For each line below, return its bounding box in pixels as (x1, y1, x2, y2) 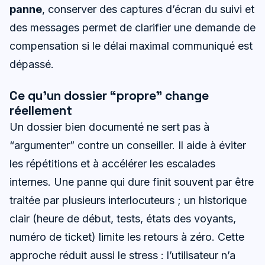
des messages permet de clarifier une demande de (9, 21, 256, 34)
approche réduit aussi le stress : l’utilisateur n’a (9, 249, 235, 262)
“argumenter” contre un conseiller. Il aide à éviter (9, 139, 246, 152)
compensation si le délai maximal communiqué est (9, 40, 253, 53)
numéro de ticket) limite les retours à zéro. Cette (9, 231, 244, 244)
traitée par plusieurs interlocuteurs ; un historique (9, 194, 247, 207)
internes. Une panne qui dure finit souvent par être (9, 176, 254, 189)
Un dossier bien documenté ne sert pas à (9, 121, 209, 134)
